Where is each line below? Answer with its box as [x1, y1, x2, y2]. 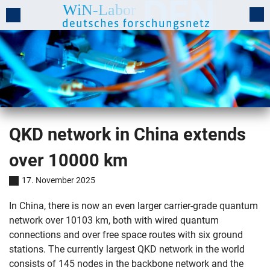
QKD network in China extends [9, 124, 246, 145]
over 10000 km [9, 150, 128, 171]
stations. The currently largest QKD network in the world [9, 243, 245, 255]
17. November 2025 [21, 175, 95, 185]
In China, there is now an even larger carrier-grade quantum [9, 200, 258, 212]
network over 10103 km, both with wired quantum [9, 215, 219, 226]
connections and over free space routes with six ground [9, 229, 243, 240]
